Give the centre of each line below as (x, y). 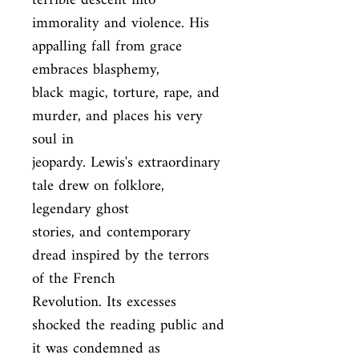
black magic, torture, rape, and (126, 93)
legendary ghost (81, 210)
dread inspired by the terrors (121, 256)
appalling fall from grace (107, 47)
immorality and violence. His (121, 24)
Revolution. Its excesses (104, 303)
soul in (53, 140)
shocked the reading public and (128, 326)
